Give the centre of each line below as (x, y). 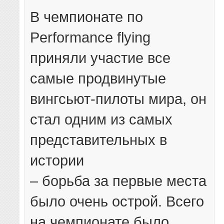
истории (57, 160)
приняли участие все (100, 57)
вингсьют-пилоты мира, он (118, 98)
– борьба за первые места (118, 180)
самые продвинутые (98, 78)
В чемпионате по (87, 16)
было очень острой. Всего (117, 201)
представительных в (99, 139)
